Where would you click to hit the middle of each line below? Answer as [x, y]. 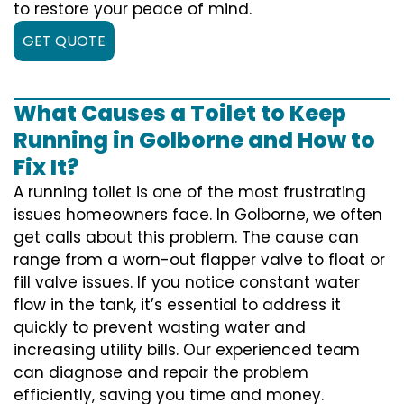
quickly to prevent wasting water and [160, 327]
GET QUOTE [64, 41]
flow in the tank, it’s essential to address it [177, 304]
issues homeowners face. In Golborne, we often [198, 214]
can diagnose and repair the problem [161, 372]
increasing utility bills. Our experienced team [187, 349]
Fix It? [46, 167]
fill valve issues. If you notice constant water [187, 282]
